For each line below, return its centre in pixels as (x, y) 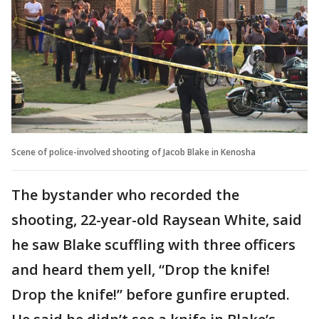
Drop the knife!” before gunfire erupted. (151, 294)
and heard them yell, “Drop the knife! (141, 269)
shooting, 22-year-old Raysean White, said (157, 219)
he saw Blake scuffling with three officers (153, 244)
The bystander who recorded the (125, 194)
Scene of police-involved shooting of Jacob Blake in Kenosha (134, 152)
